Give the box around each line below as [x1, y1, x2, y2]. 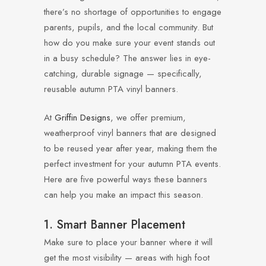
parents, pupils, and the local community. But [44, 21, 213, 34]
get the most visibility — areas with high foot [44, 251, 210, 264]
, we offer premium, [110, 111, 186, 124]
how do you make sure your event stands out [44, 36, 215, 49]
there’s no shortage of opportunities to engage [44, 5, 221, 18]
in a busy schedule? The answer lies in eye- [44, 52, 211, 65]
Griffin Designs [55, 111, 110, 124]
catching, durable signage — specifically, [44, 67, 202, 80]
